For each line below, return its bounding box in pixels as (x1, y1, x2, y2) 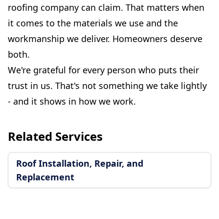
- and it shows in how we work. (8, 95, 136, 108)
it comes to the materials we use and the (8, 17, 178, 29)
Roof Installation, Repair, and (16, 157, 143, 170)
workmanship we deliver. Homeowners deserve (8, 33, 202, 45)
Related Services (8, 128, 103, 145)
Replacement (16, 171, 74, 183)
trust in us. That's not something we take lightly (8, 80, 207, 92)
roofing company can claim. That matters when (8, 1, 204, 14)
